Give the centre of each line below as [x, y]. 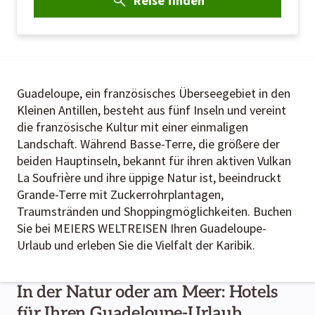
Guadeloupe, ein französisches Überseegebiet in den [154, 93]
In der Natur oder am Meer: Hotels [147, 292]
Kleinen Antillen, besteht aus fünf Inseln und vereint [152, 110]
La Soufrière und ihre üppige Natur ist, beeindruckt [149, 177]
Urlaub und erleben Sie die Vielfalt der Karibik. [136, 245]
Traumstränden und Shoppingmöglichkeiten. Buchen [154, 211]
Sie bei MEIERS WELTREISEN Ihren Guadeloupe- [142, 228]
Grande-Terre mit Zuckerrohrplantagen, [120, 194]
